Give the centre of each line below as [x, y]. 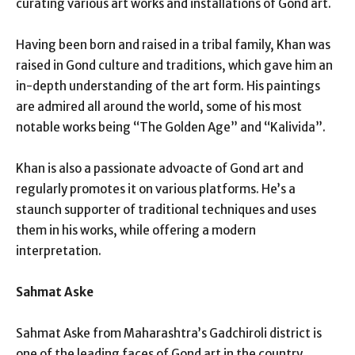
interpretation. [59, 250]
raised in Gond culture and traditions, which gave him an [174, 65]
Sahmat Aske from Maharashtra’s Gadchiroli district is [169, 333]
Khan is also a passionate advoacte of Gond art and [160, 168]
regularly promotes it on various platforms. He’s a [156, 189]
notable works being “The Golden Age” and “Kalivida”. [171, 127]
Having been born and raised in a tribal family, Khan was [173, 44]
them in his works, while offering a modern [136, 230]
